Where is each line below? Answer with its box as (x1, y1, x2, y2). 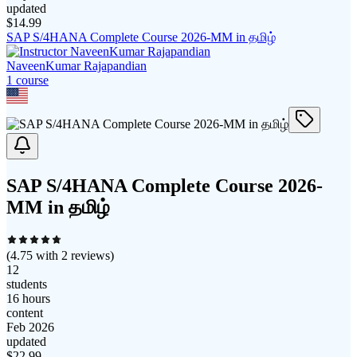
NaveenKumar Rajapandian (6, 58, 147, 73)
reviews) (68, 248, 114, 262)
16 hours (6, 291, 50, 305)
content (6, 305, 43, 320)
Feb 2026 (6, 320, 54, 334)
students (6, 277, 47, 291)
